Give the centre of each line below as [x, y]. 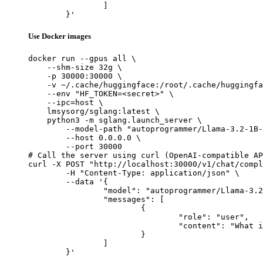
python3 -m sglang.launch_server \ [115, 120]
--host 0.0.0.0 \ [85, 138]
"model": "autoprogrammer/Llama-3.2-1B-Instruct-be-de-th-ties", [66, 191]
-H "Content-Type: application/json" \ [47, 173]
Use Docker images [60, 36]
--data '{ [47, 182]
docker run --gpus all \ [82, 59]
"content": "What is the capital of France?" [103, 226]
